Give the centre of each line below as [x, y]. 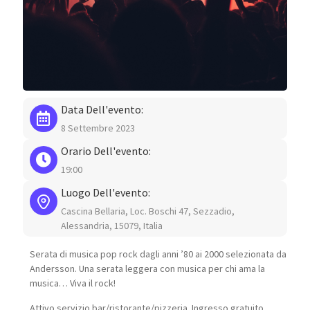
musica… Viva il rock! [72, 283]
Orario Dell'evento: [106, 151]
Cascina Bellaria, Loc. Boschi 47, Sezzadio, [147, 211]
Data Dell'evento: [102, 109]
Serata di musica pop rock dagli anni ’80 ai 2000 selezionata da [158, 254]
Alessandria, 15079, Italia [111, 225]
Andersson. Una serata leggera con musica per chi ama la [147, 268]
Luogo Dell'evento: [105, 192]
